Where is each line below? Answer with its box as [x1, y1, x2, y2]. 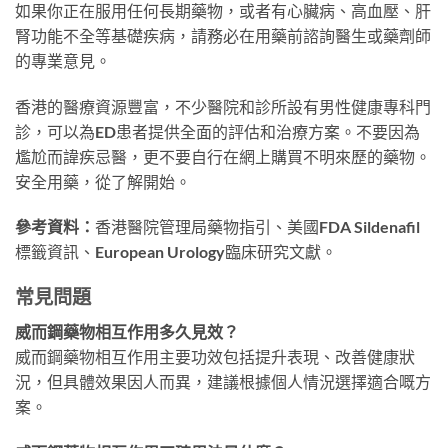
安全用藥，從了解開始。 [15, 171, 191, 191]
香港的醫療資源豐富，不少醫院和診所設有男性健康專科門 [15, 96, 431, 116]
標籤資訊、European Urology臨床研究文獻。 [15, 242, 337, 262]
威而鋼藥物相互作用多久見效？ [15, 321, 239, 341]
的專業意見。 [15, 50, 111, 70]
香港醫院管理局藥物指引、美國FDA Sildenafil [95, 217, 420, 237]
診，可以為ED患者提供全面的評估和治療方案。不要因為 [15, 121, 420, 141]
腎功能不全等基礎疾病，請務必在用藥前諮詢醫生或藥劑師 [15, 25, 431, 45]
